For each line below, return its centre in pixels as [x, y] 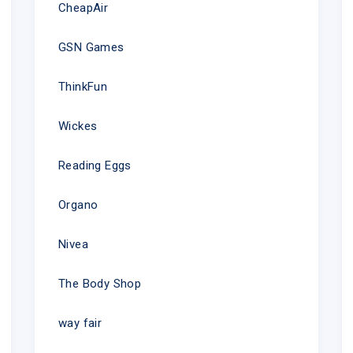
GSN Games [91, 47]
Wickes [78, 126]
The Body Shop [100, 283]
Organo [78, 204]
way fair [80, 323]
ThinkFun [83, 86]
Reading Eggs [95, 165]
